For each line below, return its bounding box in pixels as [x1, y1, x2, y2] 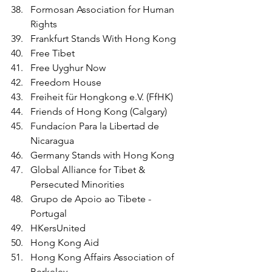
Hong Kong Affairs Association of [30, 251, 177, 263]
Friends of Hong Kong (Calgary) [30, 105, 167, 117]
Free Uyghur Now [30, 61, 106, 73]
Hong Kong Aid [30, 236, 101, 248]
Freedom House [30, 76, 101, 88]
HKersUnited [30, 222, 86, 234]
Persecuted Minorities [30, 178, 124, 190]
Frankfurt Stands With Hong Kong [30, 32, 176, 44]
